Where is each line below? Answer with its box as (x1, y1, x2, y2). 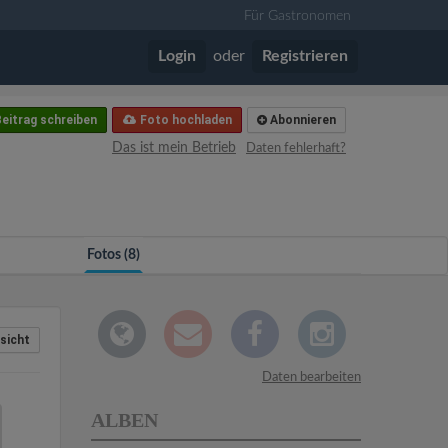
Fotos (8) (87, 248, 141, 262)
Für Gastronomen (244, 9, 351, 23)
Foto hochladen (137, 113, 232, 127)
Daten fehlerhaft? (246, 142, 346, 155)
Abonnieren (267, 113, 336, 127)
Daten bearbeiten (262, 371, 361, 384)
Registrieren (262, 48, 348, 64)
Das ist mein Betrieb (112, 141, 236, 155)
